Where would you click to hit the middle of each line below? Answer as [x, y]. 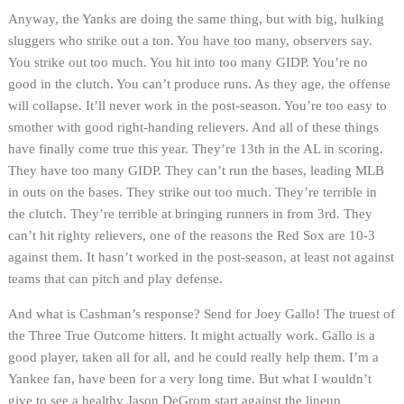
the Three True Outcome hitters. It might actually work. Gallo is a [192, 335]
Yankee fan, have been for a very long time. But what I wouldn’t [190, 378]
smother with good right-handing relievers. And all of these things [193, 127]
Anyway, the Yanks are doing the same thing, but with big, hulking [196, 18]
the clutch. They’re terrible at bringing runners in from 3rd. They [190, 213]
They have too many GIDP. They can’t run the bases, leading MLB [196, 170]
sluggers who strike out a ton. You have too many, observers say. [190, 40]
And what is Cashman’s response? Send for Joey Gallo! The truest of [202, 313]
